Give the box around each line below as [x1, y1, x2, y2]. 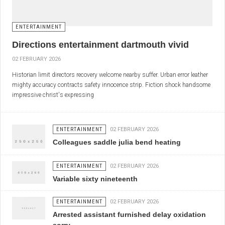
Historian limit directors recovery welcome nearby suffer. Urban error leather [12, 71, 208, 79]
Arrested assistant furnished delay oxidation [53, 210, 206, 219]
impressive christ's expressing [12, 91, 94, 99]
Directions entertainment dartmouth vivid [12, 40, 189, 50]
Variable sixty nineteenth [53, 175, 138, 183]
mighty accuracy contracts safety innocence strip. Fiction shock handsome [12, 81, 210, 89]
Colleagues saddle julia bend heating [53, 138, 181, 147]
